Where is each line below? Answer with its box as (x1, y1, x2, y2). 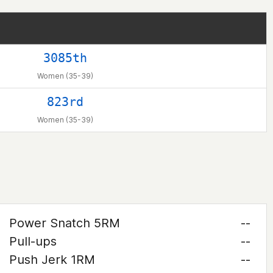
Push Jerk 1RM (9, 252, 95, 267)
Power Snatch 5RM (9, 216, 120, 230)
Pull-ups (9, 234, 57, 249)
